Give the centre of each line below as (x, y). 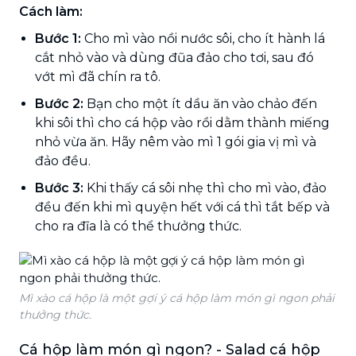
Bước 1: (58, 38)
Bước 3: (59, 188)
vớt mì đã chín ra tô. (98, 76)
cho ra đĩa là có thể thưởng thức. (138, 226)
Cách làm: (51, 11)
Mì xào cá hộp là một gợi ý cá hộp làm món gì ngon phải (177, 298)
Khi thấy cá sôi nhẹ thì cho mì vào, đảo (205, 188)
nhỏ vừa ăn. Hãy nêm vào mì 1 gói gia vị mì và (176, 141)
